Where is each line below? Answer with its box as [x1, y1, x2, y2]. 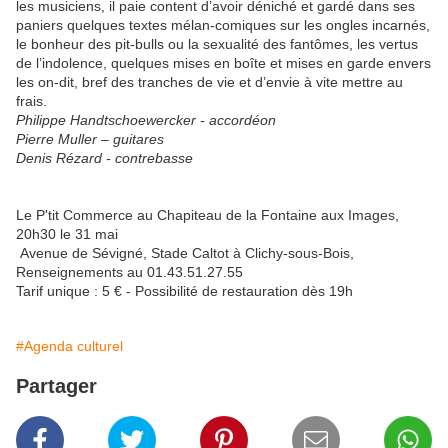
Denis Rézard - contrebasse [16, 149, 193, 166]
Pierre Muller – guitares [16, 130, 164, 147]
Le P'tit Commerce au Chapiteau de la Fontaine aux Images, [16, 206, 399, 223]
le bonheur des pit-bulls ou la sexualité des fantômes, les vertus [16, 35, 418, 52]
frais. [16, 92, 47, 109]
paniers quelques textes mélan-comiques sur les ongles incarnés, [16, 16, 430, 33]
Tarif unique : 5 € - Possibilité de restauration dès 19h [16, 282, 353, 299]
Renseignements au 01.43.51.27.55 [16, 263, 243, 280]
